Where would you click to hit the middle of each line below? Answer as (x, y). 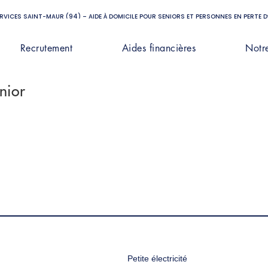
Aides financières (159, 48)
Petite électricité (157, 259)
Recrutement (46, 48)
